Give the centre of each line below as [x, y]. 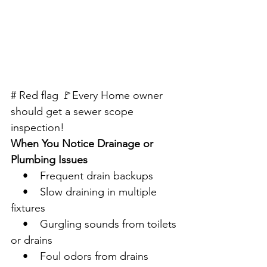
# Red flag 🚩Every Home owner [88, 96]
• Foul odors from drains [80, 257]
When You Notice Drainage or [83, 144]
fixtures [28, 208]
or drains [32, 240]
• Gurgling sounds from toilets [95, 224]
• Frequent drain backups [82, 176]
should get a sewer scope [74, 112]
